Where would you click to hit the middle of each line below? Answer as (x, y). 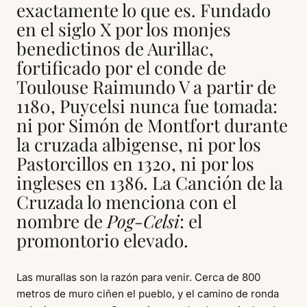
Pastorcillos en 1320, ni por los (135, 163)
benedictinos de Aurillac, (115, 48)
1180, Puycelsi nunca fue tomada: (147, 106)
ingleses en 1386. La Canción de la (150, 182)
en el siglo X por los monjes (124, 29)
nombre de (62, 221)
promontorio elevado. (102, 240)
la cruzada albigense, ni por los (139, 144)
